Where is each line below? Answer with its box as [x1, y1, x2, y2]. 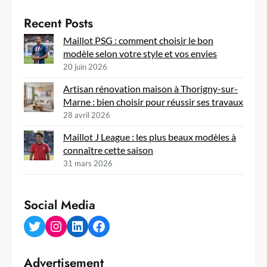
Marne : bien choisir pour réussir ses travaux [63, 96, 243, 108]
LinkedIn [70, 216, 77, 234]
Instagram [48, 216, 60, 234]
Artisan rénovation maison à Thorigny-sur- [63, 83, 238, 95]
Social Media [24, 195, 95, 214]
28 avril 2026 [63, 110, 110, 120]
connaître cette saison [63, 144, 153, 156]
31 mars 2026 [63, 159, 113, 169]
